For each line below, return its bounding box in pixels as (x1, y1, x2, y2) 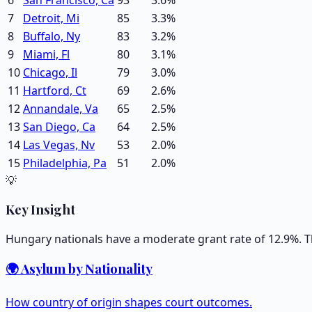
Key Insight (6, 201, 75, 219)
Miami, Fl (23, 46, 70, 62)
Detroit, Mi (23, 10, 79, 26)
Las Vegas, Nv (23, 136, 95, 153)
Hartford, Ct (23, 82, 86, 98)
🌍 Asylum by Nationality (6, 259, 153, 277)
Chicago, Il (23, 64, 77, 80)
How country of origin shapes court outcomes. (6, 295, 252, 311)
